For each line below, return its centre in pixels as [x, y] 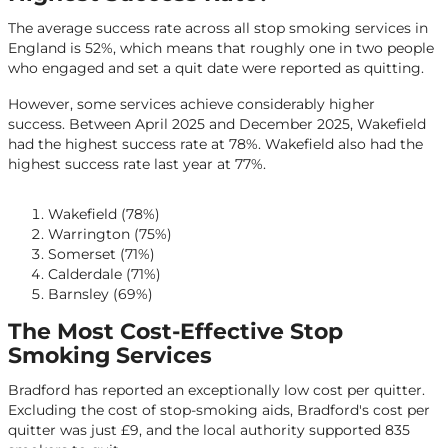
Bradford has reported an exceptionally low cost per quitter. [216, 390]
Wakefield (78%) [104, 214]
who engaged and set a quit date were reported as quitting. [218, 68]
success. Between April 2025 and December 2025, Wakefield [217, 124]
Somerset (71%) [101, 254]
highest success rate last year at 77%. [137, 164]
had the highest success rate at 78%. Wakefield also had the [215, 144]
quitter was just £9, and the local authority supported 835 [209, 430]
